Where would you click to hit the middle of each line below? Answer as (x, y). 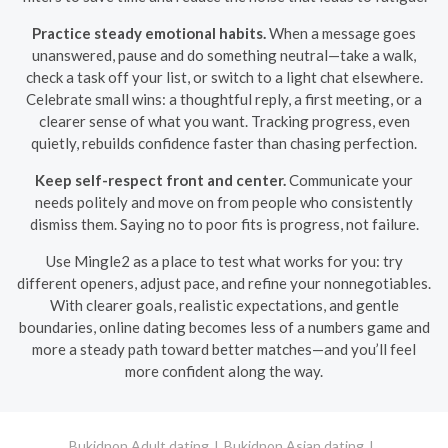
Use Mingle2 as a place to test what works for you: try (224, 260)
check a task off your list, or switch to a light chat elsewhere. (224, 76)
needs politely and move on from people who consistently (224, 201)
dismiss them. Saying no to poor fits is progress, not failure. (224, 223)
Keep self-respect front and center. (160, 179)
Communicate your (349, 179)
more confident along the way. (224, 370)
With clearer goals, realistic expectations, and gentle (224, 304)
